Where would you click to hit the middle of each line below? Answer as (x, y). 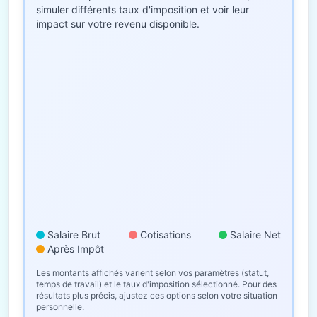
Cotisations (165, 235)
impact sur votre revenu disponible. (118, 24)
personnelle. (60, 307)
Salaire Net (255, 235)
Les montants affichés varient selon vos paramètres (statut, (152, 273)
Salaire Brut (74, 235)
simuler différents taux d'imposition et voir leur (143, 10)
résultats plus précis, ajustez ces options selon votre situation (157, 295)
